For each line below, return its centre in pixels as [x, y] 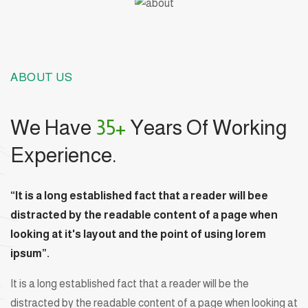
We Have [53, 127]
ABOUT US [41, 77]
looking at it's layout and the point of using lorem [138, 234]
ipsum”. [30, 253]
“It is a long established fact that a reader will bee [139, 195]
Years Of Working [207, 127]
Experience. [63, 155]
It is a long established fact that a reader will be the [130, 283]
